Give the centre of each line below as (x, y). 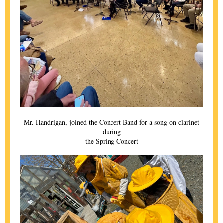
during (111, 132)
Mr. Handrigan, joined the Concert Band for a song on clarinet (111, 122)
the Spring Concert (111, 141)
